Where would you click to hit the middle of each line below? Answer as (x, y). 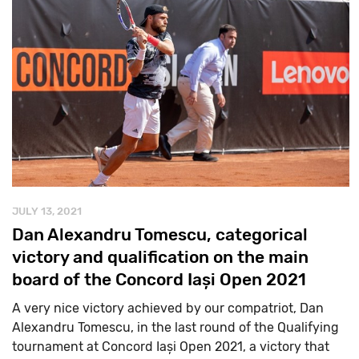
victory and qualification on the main (160, 256)
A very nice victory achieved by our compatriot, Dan (168, 308)
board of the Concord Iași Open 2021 (159, 279)
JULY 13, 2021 (47, 211)
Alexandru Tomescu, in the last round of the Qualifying (175, 327)
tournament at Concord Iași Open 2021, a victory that (171, 346)
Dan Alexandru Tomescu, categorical (160, 234)
